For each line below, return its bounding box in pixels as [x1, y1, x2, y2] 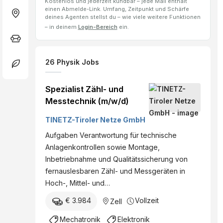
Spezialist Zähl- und [45, 84, 123, 95]
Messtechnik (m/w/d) [45, 96, 129, 107]
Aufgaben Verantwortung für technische [45, 131, 177, 140]
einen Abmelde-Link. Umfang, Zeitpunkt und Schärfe [44, 5, 189, 13]
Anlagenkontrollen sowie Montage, [45, 143, 160, 152]
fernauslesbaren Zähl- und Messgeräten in [45, 167, 185, 176]
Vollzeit [135, 196, 159, 205]
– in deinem [44, 23, 78, 31]
